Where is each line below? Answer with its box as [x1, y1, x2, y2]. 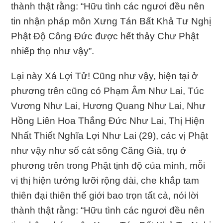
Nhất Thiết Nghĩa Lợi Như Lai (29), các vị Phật [11, 130, 209, 141]
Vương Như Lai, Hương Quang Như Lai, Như [11, 100, 206, 111]
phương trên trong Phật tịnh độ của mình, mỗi [11, 160, 206, 171]
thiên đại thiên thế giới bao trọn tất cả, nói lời [11, 190, 199, 201]
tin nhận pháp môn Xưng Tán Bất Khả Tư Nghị [11, 15, 212, 26]
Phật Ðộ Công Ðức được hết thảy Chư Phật [11, 30, 199, 41]
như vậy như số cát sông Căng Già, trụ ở [11, 145, 187, 156]
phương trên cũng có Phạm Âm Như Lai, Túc [11, 85, 205, 96]
